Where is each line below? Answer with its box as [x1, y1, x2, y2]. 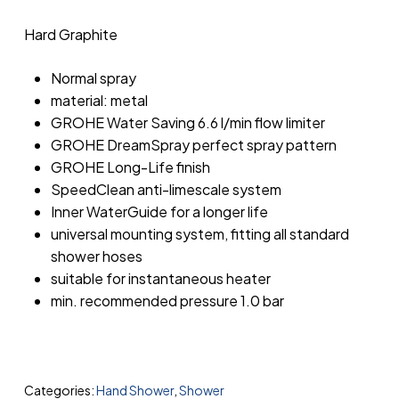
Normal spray [50, 69, 136, 87]
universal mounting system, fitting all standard [50, 224, 349, 243]
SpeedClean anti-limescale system [50, 180, 281, 199]
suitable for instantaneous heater [50, 269, 271, 288]
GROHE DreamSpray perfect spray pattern [50, 135, 337, 154]
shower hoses [50, 247, 142, 265]
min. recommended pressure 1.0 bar [50, 291, 284, 310]
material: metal [50, 91, 148, 110]
